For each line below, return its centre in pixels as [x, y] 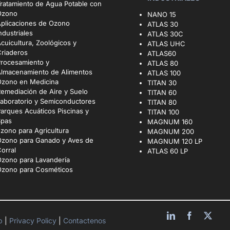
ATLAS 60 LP [167, 151]
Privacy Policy [34, 221]
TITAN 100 [163, 112]
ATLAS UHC [166, 44]
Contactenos [84, 221]
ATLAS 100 [164, 73]
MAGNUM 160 [170, 122]
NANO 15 [161, 15]
